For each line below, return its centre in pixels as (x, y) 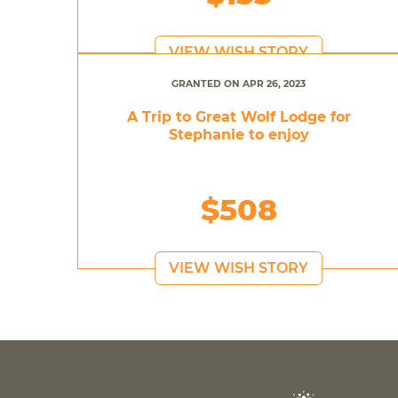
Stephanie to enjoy (239, 134)
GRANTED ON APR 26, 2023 (239, 84)
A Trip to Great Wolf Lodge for (239, 116)
